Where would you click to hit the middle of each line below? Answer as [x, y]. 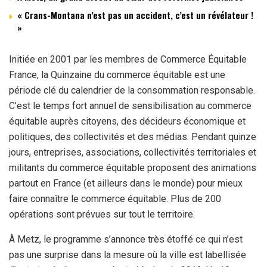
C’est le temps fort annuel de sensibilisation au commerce [130, 106]
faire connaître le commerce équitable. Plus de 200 [115, 199]
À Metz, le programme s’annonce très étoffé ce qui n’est [126, 240]
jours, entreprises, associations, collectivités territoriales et [133, 153]
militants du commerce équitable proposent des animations [133, 168]
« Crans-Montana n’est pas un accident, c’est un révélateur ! [135, 15]
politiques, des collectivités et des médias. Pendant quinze [133, 137]
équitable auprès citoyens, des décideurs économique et [127, 122]
